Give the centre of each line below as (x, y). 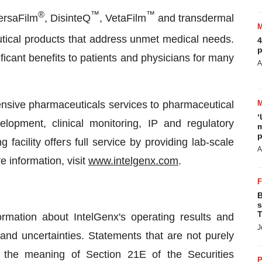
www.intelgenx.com (133, 161)
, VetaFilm (123, 18)
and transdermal (194, 18)
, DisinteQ (68, 18)
